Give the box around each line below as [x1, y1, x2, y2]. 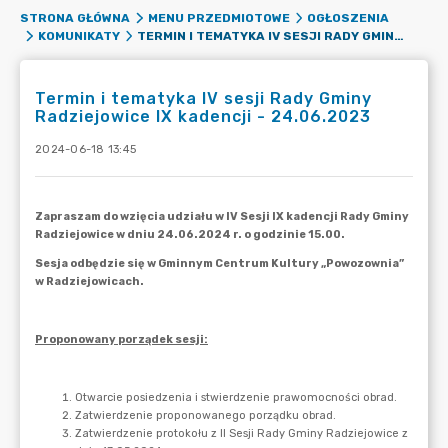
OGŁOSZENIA [307, 11, 389, 25]
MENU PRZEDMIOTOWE [147, 11, 290, 25]
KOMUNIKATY [37, 29, 120, 43]
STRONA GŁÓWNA [20, 11, 130, 25]
